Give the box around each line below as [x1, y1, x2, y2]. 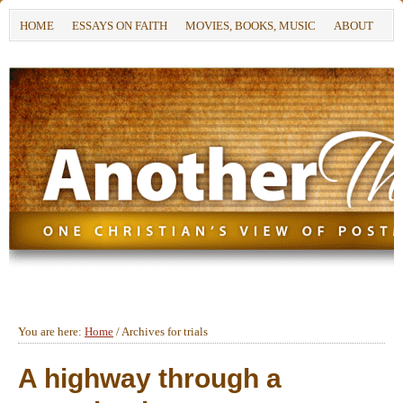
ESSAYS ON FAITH [72, 19, 167, 32]
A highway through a [18, 363, 282, 393]
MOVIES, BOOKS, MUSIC [185, 19, 316, 32]
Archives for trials [120, 325, 208, 338]
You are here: [18, 325, 85, 338]
